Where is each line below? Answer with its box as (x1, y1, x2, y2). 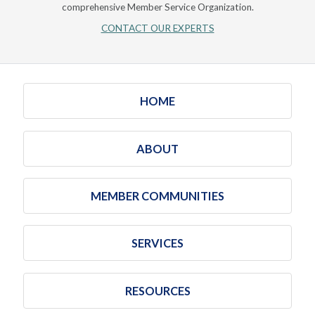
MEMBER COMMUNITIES (91, 188, 224, 202)
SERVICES (131, 236, 184, 250)
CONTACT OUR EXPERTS (101, 22, 214, 34)
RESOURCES (124, 283, 191, 297)
